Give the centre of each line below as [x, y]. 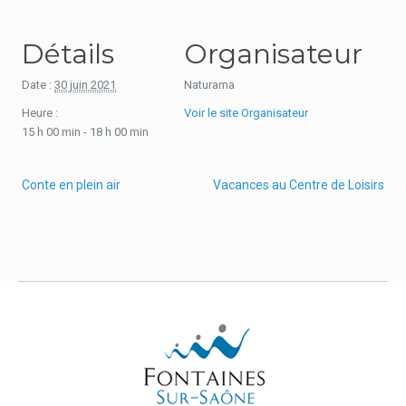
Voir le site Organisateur [246, 113]
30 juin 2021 [86, 85]
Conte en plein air [72, 185]
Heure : [40, 113]
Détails [68, 54]
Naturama [209, 85]
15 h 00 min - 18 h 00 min [86, 132]
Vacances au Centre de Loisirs [298, 185]
